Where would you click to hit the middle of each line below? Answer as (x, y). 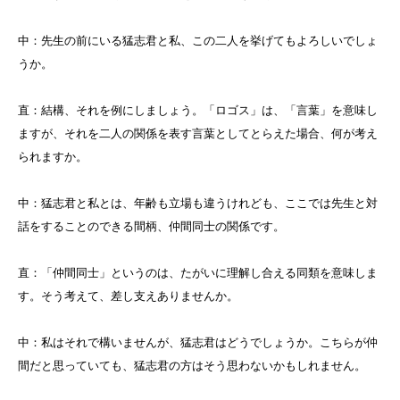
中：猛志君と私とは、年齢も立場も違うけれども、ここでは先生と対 (198, 204)
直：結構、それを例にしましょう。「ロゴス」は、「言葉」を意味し (198, 111)
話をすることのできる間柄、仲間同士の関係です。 (151, 227)
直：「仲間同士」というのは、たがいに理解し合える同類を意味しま (198, 273)
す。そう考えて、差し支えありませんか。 (128, 296)
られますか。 (53, 157)
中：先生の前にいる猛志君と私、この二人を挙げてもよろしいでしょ (198, 41)
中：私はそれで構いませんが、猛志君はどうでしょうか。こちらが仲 (198, 343)
